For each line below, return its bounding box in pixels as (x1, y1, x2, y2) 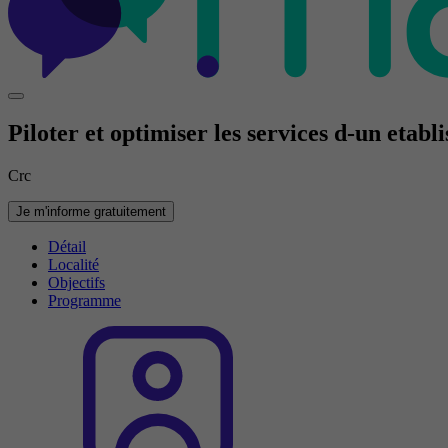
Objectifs (48, 273, 105, 291)
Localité (48, 255, 99, 273)
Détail (48, 237, 86, 255)
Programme (48, 291, 121, 309)
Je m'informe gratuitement (16, 203, 166, 219)
